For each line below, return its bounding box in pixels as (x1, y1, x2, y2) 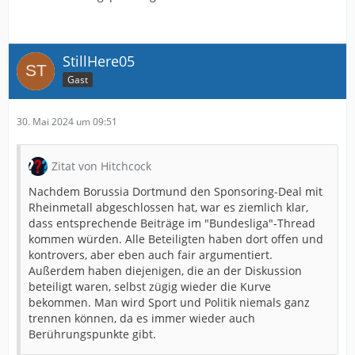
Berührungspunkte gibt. (29, 326, 156, 342)
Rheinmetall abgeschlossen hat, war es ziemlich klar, (29, 199, 308, 215)
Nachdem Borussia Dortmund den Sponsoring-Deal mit (29, 183, 323, 199)
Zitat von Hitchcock (52, 158, 151, 174)
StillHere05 (63, 51, 135, 71)
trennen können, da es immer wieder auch (29, 310, 255, 326)
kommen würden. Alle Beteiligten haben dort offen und (29, 231, 323, 246)
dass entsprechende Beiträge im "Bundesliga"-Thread (29, 215, 315, 231)
